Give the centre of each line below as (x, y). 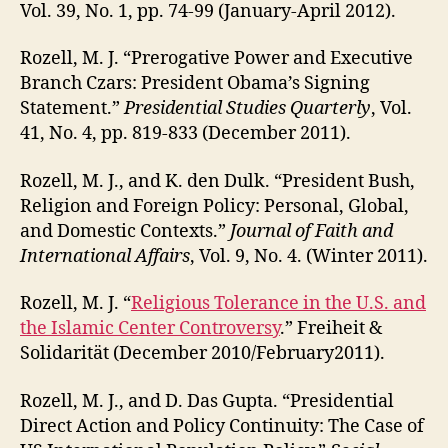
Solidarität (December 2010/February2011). (202, 354)
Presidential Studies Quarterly (247, 109)
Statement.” (72, 109)
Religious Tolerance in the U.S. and (278, 304)
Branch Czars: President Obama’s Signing (195, 84)
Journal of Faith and (311, 231)
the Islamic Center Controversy (150, 329)
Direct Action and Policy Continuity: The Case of (222, 426)
